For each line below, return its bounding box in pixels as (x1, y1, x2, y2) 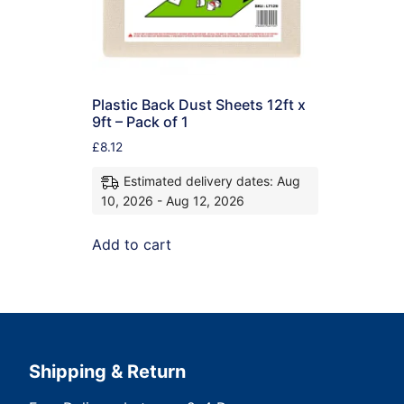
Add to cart (92, 235, 171, 254)
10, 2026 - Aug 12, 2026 (101, 193, 244, 209)
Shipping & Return (29, 361, 186, 383)
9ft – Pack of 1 (92, 113, 188, 132)
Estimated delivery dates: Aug (124, 173, 300, 189)
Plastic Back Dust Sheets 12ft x (92, 96, 306, 115)
